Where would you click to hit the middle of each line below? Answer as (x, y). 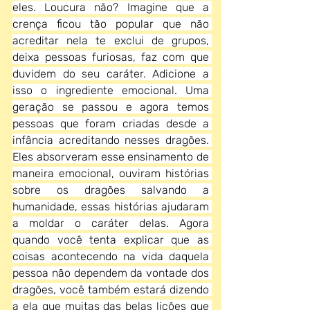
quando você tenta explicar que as (111, 240)
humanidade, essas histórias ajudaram (111, 207)
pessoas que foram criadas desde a (111, 124)
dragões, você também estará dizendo (111, 290)
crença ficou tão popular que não (111, 24)
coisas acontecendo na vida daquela (111, 256)
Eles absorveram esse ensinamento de (111, 157)
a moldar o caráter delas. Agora (111, 223)
